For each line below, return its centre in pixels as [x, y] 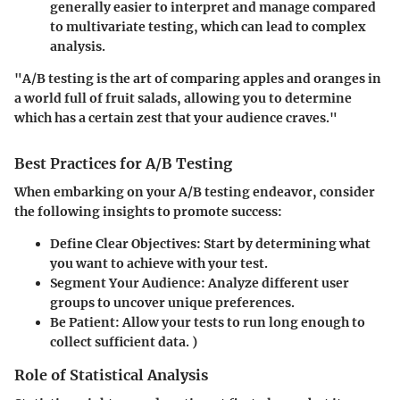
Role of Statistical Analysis [111, 375]
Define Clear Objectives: [125, 244]
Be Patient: [85, 323]
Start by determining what [286, 244]
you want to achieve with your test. [159, 264]
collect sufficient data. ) [124, 342]
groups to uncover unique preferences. [172, 303]
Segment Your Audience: [128, 283]
